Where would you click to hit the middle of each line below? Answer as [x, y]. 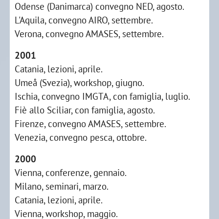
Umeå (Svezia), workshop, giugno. [79, 82]
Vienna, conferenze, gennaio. [71, 172]
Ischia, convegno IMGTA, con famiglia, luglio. [102, 96]
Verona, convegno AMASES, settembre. [89, 33]
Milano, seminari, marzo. [62, 186]
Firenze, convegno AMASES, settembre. [90, 123]
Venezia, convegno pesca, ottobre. [81, 137]
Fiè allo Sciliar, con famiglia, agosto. [85, 110]
